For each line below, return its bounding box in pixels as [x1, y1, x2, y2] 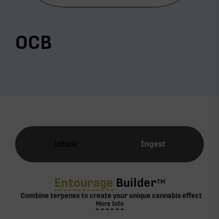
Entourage [54, 175, 113, 190]
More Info [95, 200, 124, 208]
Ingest [141, 139, 166, 149]
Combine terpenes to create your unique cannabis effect [20, 192, 202, 200]
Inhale [53, 139, 78, 149]
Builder [113, 175, 157, 190]
